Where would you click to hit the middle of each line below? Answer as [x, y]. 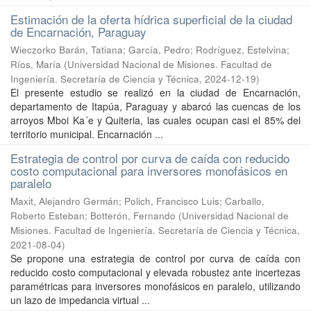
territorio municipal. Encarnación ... [87, 134]
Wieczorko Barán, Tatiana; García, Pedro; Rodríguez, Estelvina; [150, 50]
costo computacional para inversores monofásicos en [149, 170]
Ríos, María [36, 64]
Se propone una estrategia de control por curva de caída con [155, 258]
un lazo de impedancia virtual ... [80, 300]
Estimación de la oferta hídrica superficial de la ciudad [151, 19]
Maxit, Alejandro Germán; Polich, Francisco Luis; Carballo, [137, 201]
